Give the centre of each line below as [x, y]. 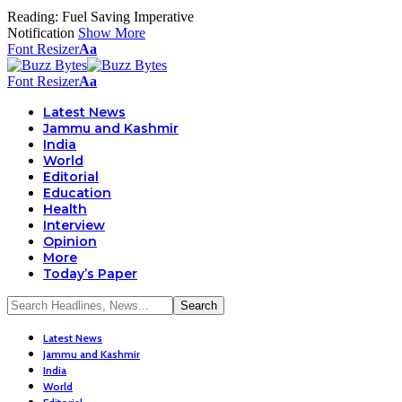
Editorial [71, 177]
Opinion [70, 241]
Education [77, 193]
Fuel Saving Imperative [128, 17]
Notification [41, 33]
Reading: [33, 17]
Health [65, 209]
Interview [74, 225]
